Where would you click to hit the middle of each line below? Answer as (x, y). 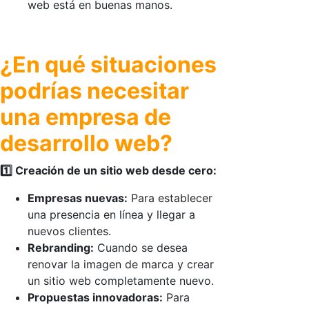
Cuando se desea (141, 247)
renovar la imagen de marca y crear (121, 264)
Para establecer (170, 198)
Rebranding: (61, 247)
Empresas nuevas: (78, 198)
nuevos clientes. (69, 231)
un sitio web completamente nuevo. (121, 280)
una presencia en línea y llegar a (111, 214)
